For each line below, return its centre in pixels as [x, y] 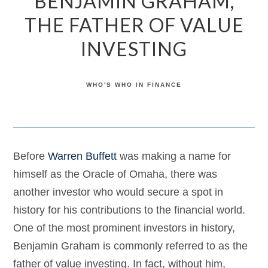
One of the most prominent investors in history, [124, 228]
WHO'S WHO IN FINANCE [134, 85]
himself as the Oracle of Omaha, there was [115, 174]
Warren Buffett [83, 156]
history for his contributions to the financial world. [130, 210]
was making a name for [174, 156]
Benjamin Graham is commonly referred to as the [131, 246]
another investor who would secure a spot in [118, 192]
